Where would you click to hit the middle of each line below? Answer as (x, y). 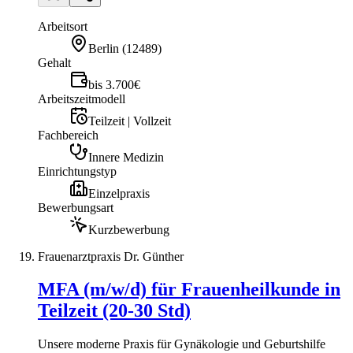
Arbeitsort (63, 26)
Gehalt (54, 62)
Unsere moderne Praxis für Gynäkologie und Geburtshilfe (182, 344)
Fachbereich (68, 135)
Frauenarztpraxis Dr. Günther (111, 256)
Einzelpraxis (119, 193)
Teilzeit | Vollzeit (130, 121)
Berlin (104, 48)
